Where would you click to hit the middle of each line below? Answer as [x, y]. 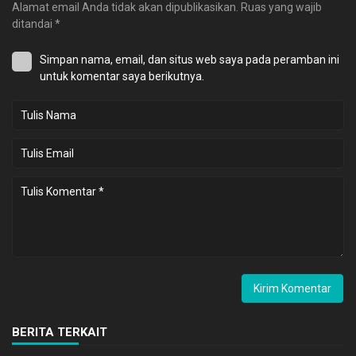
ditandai [33, 23]
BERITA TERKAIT [60, 332]
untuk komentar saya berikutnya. [122, 76]
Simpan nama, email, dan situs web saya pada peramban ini [190, 59]
